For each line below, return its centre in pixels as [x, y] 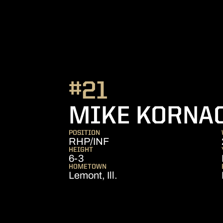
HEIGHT [81, 150]
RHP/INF [89, 141]
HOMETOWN [88, 167]
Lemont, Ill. [93, 175]
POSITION [84, 133]
